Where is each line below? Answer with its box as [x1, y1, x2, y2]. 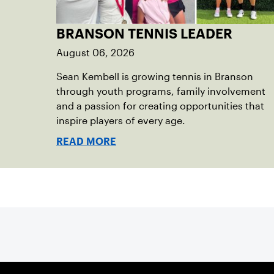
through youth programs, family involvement [56, 86, 265, 97]
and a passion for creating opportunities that [56, 101, 264, 111]
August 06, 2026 [56, 48, 135, 58]
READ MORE [56, 138, 116, 145]
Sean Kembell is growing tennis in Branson [56, 72, 253, 82]
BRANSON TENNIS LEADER [56, 29, 232, 39]
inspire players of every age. [56, 116, 185, 126]
